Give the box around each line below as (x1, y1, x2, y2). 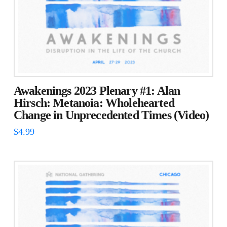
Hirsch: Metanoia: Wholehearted (13, 96, 175, 110)
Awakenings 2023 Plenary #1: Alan (13, 84, 180, 98)
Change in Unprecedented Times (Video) (13, 108, 209, 122)
